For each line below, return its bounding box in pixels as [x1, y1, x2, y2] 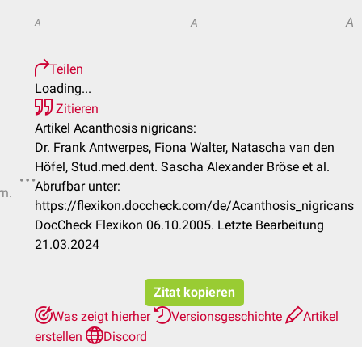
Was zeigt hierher [53, 309, 154, 324]
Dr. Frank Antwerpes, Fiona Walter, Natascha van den [35, 140, 335, 155]
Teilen [49, 61, 83, 77]
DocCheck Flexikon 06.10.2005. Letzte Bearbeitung [35, 217, 324, 233]
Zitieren [53, 101, 99, 116]
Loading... [35, 81, 91, 96]
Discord [103, 329, 147, 344]
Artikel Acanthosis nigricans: [35, 120, 196, 136]
